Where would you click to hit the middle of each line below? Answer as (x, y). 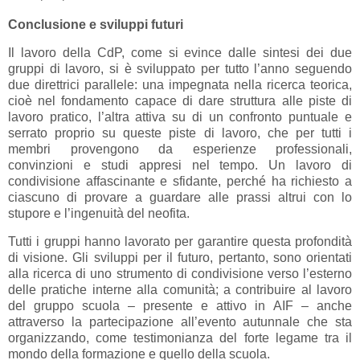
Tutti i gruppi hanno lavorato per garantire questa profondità (180, 242)
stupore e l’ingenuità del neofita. (99, 214)
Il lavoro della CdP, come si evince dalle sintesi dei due (180, 53)
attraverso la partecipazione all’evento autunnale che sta (180, 322)
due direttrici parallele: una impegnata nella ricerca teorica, (180, 85)
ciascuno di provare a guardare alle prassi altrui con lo (180, 198)
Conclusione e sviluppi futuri (96, 25)
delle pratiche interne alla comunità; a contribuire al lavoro (180, 290)
